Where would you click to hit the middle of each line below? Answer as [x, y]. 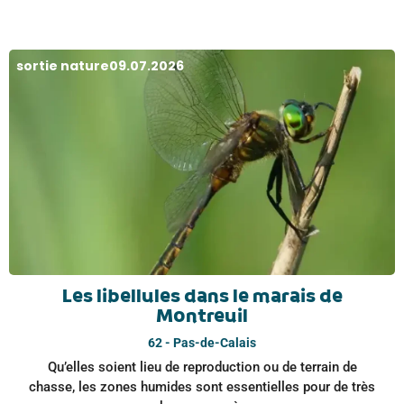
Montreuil [202, 317]
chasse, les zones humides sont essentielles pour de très [202, 386]
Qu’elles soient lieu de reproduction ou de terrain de [202, 367]
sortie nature [63, 65]
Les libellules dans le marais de [202, 297]
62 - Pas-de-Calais [202, 343]
